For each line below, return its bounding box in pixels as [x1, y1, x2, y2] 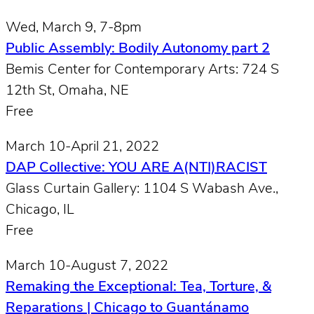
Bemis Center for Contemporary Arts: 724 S [6, 62, 279, 77]
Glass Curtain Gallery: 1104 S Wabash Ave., [6, 182, 278, 196]
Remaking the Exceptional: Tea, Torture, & [6, 280, 271, 294]
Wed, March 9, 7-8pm [6, 20, 142, 35]
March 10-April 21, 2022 [6, 139, 159, 154]
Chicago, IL [6, 203, 74, 217]
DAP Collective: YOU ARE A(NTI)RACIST [6, 161, 267, 175]
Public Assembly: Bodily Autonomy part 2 [6, 41, 270, 56]
